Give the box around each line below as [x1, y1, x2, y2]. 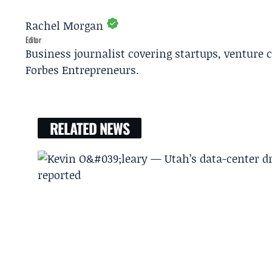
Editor [25, 33, 41, 46]
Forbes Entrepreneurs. [25, 62, 139, 78]
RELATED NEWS [50, 117, 129, 140]
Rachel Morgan [25, 18, 103, 34]
